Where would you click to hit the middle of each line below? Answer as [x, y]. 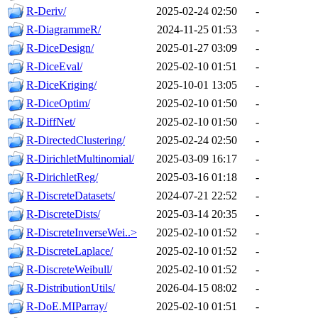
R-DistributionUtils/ [71, 288]
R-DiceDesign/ [60, 48]
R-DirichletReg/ [62, 177]
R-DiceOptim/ [58, 104]
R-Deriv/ [46, 11]
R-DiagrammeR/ [64, 30]
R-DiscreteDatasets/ [71, 196]
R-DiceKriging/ [61, 85]
